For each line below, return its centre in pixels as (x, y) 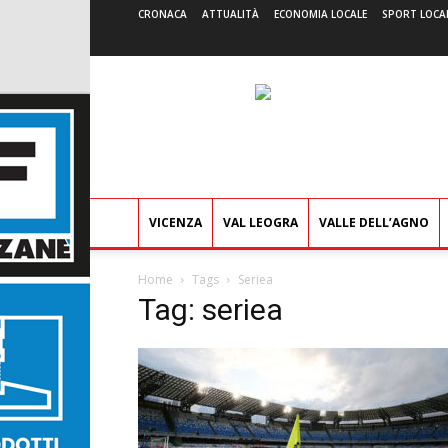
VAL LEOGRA (260, 222)
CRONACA (162, 14)
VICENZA (175, 222)
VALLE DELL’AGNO (374, 222)
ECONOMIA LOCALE (320, 14)
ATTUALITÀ (230, 14)
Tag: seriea (210, 309)
